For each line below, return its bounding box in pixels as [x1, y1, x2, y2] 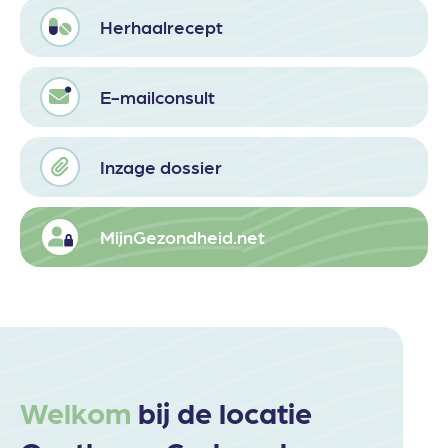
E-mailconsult [100, 85, 215, 109]
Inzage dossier [100, 155, 222, 179]
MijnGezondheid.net [100, 225, 265, 249]
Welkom [20, 391, 131, 431]
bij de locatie [131, 391, 312, 431]
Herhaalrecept [100, 15, 223, 39]
